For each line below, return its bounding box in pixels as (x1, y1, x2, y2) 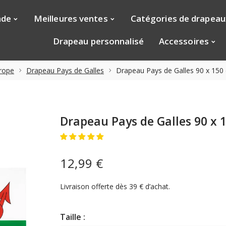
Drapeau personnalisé (52, 35, 144, 47)
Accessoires (158, 35, 209, 47)
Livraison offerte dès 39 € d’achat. (60, 182, 171, 191)
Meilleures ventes (33, 13, 108, 24)
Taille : (60, 211, 86, 222)
